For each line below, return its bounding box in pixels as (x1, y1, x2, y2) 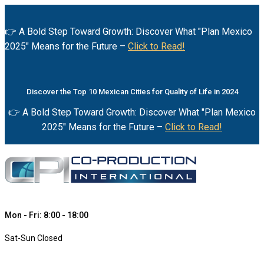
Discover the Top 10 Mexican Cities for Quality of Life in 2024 (26, 87, 238, 96)
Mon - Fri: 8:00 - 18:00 (5, 210, 88, 220)
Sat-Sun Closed (5, 233, 62, 243)
